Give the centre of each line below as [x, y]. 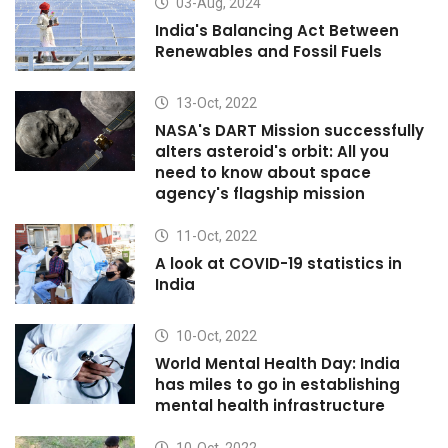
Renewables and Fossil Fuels [268, 51]
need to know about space [263, 172]
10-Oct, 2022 [215, 336]
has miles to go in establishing [277, 384]
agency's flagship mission [260, 193]
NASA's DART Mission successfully [289, 130]
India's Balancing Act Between [277, 30]
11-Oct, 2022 [215, 236]
